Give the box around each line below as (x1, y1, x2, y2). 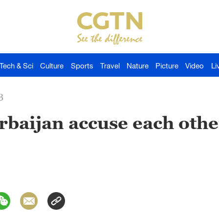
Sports (70, 61, 93, 70)
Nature (127, 61, 149, 70)
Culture (40, 61, 64, 70)
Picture (155, 61, 179, 70)
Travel (100, 61, 120, 70)
